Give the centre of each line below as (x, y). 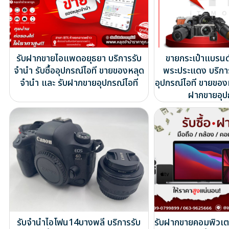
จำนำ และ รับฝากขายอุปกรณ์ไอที (79, 83)
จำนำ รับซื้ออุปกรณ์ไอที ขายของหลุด (79, 71)
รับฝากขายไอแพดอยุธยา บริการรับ (79, 59)
